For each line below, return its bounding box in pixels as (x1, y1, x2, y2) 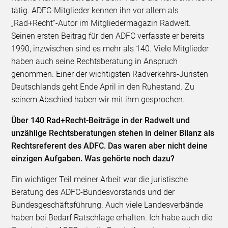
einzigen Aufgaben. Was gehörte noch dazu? (11, 153, 175, 163)
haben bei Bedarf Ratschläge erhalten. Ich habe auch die (11, 212, 213, 222)
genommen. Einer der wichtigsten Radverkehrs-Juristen (11, 69, 209, 79)
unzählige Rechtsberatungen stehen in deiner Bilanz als (11, 128, 215, 138)
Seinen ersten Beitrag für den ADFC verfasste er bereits (11, 31, 205, 41)
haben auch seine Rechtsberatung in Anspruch (11, 56, 178, 66)
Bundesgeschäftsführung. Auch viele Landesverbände (11, 199, 204, 210)
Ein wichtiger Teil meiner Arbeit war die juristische (11, 174, 188, 184)
